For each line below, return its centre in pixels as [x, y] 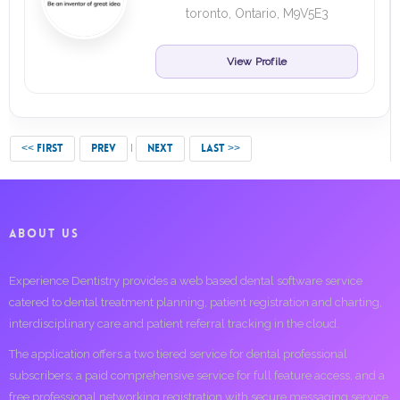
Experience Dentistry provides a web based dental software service [186, 281]
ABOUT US [44, 233]
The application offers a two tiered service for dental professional [178, 354]
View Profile [257, 62]
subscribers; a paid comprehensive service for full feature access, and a [197, 375]
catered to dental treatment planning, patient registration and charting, [196, 302]
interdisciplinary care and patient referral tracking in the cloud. [174, 324]
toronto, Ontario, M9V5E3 [257, 13]
